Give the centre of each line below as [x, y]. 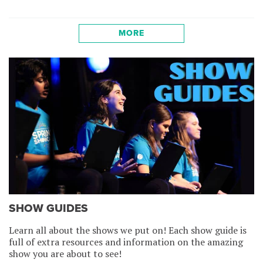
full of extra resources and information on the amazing [126, 242]
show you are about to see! [65, 253]
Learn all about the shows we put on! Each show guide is [128, 230]
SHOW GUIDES [48, 208]
